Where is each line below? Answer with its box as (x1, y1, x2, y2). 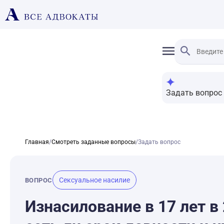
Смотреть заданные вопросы (51, 138, 135, 145)
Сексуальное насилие (58, 176, 130, 184)
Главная (24, 138, 49, 145)
